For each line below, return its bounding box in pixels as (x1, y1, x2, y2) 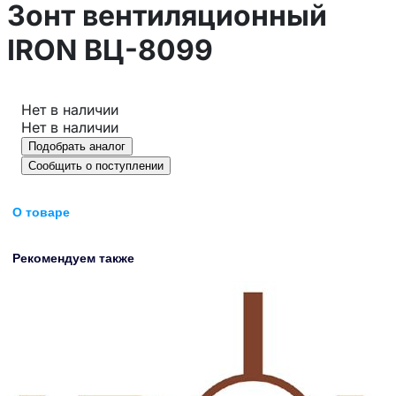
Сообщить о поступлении (28, 158, 164, 172)
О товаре (12, 204, 70, 219)
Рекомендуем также (12, 250, 134, 265)
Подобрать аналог (28, 139, 126, 153)
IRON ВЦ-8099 (7, 33, 213, 68)
